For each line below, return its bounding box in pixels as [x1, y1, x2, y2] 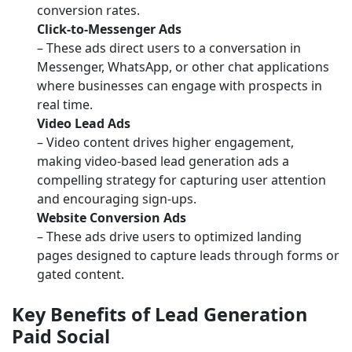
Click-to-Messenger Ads [37, 20, 181, 38]
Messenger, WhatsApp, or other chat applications [37, 58, 329, 76]
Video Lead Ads [37, 115, 130, 133]
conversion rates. [37, 2, 140, 20]
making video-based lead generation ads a [37, 152, 289, 170]
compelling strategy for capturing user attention [37, 171, 326, 189]
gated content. [37, 266, 124, 284]
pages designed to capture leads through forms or [37, 247, 339, 265]
